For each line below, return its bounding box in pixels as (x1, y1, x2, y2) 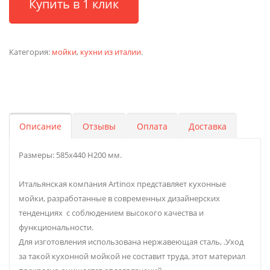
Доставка (189, 121, 227, 133)
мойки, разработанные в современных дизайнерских (19, 193, 220, 204)
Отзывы (83, 121, 116, 133)
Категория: (9, 46, 52, 58)
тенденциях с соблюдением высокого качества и (19, 207, 204, 219)
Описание (19, 121, 61, 133)
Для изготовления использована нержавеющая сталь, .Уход (19, 236, 243, 248)
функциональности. (19, 222, 93, 233)
